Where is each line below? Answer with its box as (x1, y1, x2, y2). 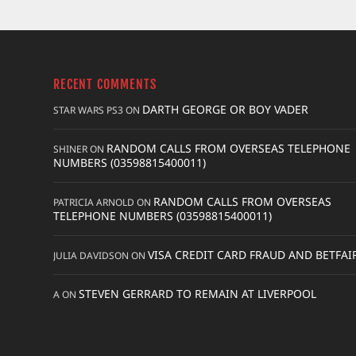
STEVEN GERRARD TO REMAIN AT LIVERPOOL (79, 285, 317, 301)
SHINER (53, 141, 88, 156)
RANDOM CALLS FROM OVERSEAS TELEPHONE (106, 140, 351, 156)
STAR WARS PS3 (53, 103, 124, 117)
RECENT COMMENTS (53, 75, 157, 92)
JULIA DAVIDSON (53, 248, 130, 262)
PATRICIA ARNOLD (53, 195, 135, 209)
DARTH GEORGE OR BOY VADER (142, 101, 309, 117)
